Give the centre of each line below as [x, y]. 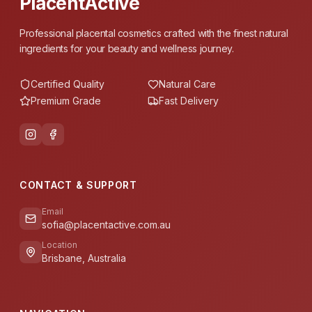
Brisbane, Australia [84, 258]
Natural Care [187, 84]
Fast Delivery [189, 101]
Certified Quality [68, 84]
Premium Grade [66, 101]
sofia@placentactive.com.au [106, 225]
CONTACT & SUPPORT [78, 185]
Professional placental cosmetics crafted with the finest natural [154, 33]
